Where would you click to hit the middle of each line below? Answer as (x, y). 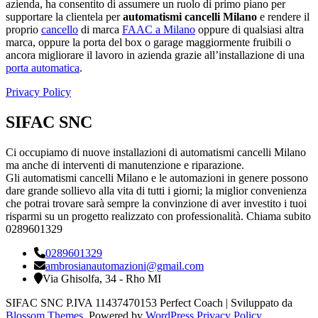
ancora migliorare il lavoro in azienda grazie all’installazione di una (155, 55)
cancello (60, 29)
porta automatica (43, 67)
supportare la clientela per (64, 16)
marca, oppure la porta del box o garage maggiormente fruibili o (148, 42)
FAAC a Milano (159, 29)
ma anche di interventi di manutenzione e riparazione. (125, 165)
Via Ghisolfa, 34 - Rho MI (102, 278)
